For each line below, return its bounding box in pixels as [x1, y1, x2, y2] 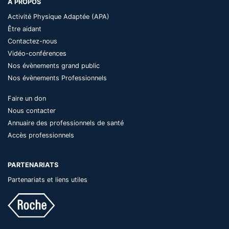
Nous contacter [8, 106, 56, 114]
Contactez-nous [8, 37, 57, 45]
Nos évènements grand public [8, 61, 100, 70]
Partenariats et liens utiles [8, 175, 87, 184]
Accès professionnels [8, 131, 74, 139]
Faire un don [8, 94, 46, 102]
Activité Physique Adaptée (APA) [8, 12, 109, 20]
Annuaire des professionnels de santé [8, 119, 124, 127]
